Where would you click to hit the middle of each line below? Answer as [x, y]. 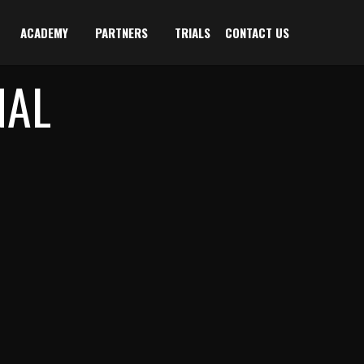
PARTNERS [121, 32]
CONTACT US [257, 32]
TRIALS [193, 32]
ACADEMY [44, 32]
